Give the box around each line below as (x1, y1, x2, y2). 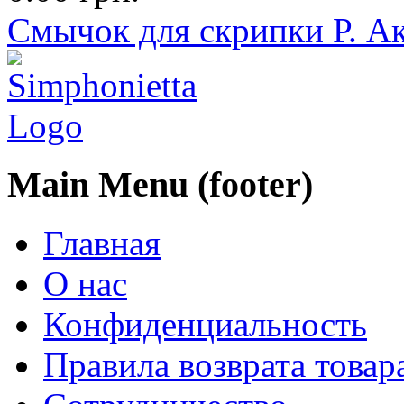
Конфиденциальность (43, 304, 367, 344)
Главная (43, 223, 161, 262)
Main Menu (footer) (7, 163, 313, 205)
